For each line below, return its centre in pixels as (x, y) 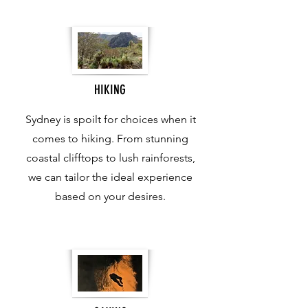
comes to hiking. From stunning (110, 139)
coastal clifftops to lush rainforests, (110, 158)
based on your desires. (110, 196)
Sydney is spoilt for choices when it (110, 119)
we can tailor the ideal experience (110, 177)
